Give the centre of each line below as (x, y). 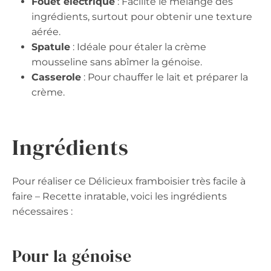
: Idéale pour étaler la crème (138, 47)
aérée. (46, 32)
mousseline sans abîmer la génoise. (117, 62)
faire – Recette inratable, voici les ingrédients (119, 197)
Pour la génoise (72, 256)
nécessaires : (42, 212)
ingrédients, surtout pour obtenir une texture (142, 17)
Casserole (56, 77)
